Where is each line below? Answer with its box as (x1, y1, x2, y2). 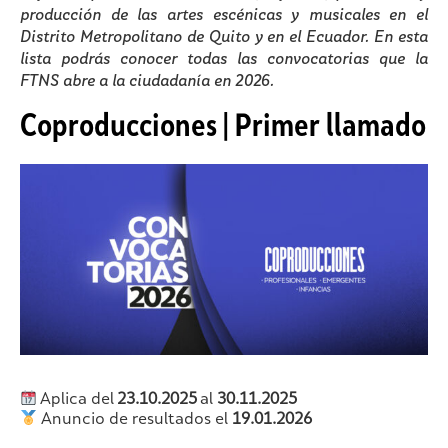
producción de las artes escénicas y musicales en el (20, 8, 428, 24)
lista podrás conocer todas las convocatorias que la (20, 52, 428, 68)
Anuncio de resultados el (37, 412, 233, 428)
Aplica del (37, 392, 118, 408)
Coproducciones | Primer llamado (20, 112, 426, 144)
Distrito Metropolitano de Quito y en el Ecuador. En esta (20, 30, 428, 46)
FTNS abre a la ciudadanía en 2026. (20, 74, 274, 90)
